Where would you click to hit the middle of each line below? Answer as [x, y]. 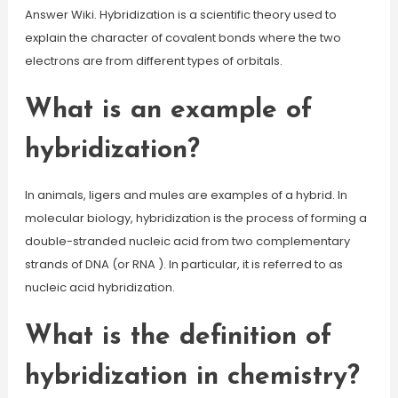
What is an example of [168, 111]
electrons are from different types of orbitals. [153, 61]
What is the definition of [178, 337]
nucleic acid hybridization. [99, 287]
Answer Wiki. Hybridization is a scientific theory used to [180, 15]
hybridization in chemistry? [192, 377]
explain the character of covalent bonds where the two [183, 38]
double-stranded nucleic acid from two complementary [187, 241]
